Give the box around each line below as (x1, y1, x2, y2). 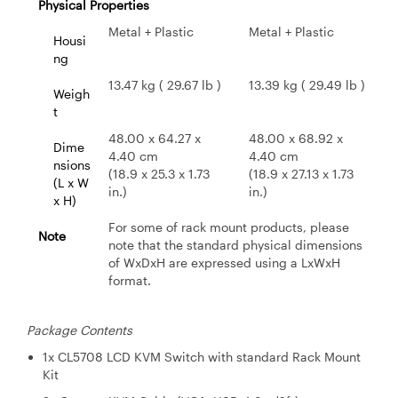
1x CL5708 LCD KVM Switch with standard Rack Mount (43, 349, 361, 365)
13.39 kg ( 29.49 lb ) (249, 77, 365, 93)
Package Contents (27, 322, 132, 338)
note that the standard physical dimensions (108, 237, 362, 253)
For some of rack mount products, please (108, 219, 349, 235)
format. (108, 273, 151, 289)
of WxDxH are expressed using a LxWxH (108, 255, 340, 271)
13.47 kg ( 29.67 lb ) (108, 77, 221, 93)
